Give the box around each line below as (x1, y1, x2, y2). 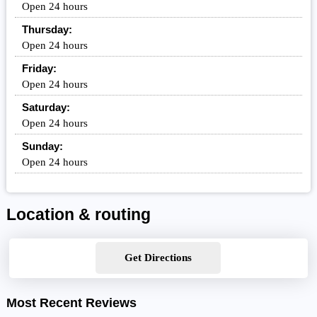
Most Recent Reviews (6, 296, 137, 311)
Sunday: (21, 140, 63, 153)
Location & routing (6, 206, 151, 224)
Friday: (21, 62, 57, 75)
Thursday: (21, 23, 72, 36)
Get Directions (125, 252, 192, 264)
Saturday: (21, 101, 70, 114)
